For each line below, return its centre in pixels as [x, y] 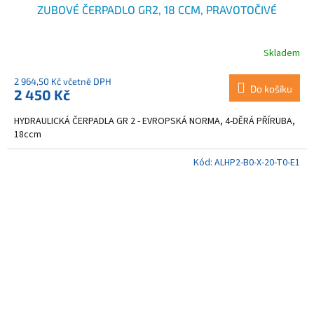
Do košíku [271, 88]
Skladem [282, 54]
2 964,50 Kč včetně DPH [63, 81]
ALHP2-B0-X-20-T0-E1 [257, 162]
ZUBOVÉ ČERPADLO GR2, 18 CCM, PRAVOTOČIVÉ [157, 9]
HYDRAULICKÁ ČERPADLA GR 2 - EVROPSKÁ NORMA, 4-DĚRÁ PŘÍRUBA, [155, 121]
